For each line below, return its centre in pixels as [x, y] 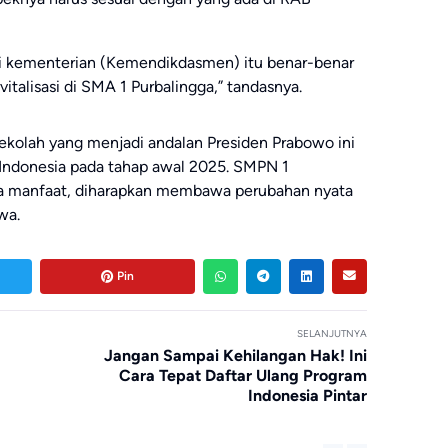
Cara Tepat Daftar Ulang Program [242, 375]
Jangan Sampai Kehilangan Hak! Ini [235, 355]
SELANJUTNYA [331, 333]
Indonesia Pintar [307, 395]
